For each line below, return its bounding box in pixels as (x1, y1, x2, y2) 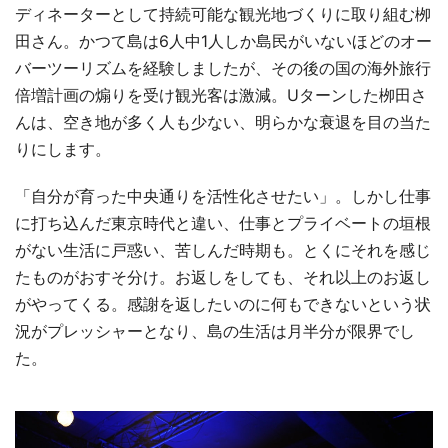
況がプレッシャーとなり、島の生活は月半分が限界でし (15, 321, 415, 342)
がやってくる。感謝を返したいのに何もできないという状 (15, 294, 431, 315)
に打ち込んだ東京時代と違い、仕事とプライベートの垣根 (15, 213, 431, 234)
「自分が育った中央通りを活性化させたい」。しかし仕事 (15, 186, 431, 207)
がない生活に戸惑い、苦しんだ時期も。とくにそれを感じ (15, 240, 431, 261)
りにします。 (15, 139, 111, 160)
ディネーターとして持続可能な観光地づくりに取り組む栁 (15, 4, 431, 25)
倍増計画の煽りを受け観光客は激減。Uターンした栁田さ (15, 85, 427, 106)
